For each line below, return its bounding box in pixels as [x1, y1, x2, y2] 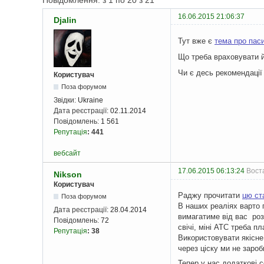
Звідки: [54, 96, 78, 105]
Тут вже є [178, 36, 214, 45]
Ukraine [78, 96, 103, 105]
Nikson [54, 170, 82, 180]
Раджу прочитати [178, 190, 242, 200]
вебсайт [54, 149, 81, 158]
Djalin [54, 15, 77, 25]
